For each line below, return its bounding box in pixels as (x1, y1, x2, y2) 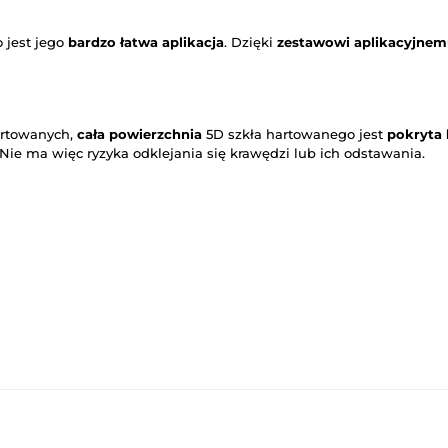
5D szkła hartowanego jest (202, 126, 387, 143)
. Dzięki (224, 34, 277, 51)
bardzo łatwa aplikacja (68, 34, 224, 51)
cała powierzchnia (77, 126, 202, 143)
